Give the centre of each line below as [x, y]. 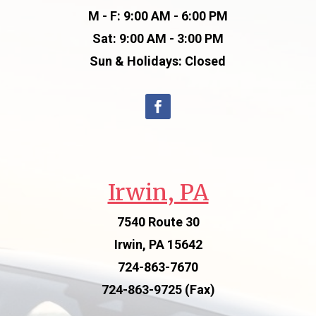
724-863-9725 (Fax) [158, 289]
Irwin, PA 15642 [158, 244]
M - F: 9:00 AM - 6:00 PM [158, 16]
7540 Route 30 [158, 221]
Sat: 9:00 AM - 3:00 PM [158, 38]
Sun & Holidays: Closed [158, 61]
